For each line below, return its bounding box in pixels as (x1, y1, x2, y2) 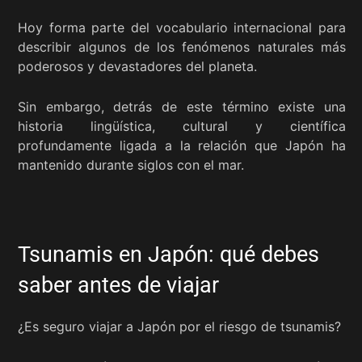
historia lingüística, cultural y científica (18, 117, 346, 134)
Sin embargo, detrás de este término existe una (18, 98, 346, 115)
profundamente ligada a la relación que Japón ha (18, 137, 346, 154)
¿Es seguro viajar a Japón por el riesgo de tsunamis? (18, 318, 341, 335)
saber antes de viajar (18, 271, 219, 298)
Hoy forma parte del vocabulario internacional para (18, 19, 346, 36)
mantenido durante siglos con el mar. (18, 156, 244, 173)
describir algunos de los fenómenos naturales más (18, 38, 346, 55)
